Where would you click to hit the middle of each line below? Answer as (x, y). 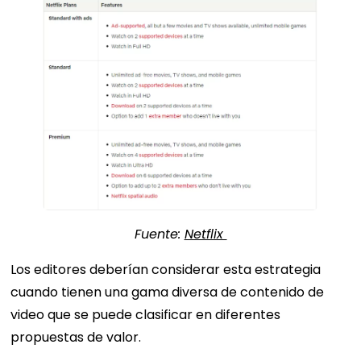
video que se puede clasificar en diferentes (146, 314)
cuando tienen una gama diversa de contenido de (168, 292)
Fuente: (159, 234)
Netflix (205, 234)
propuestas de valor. (78, 337)
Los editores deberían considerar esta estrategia (166, 269)
